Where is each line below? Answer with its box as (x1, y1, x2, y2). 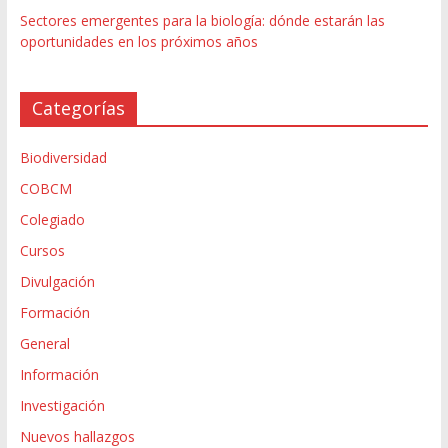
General (19, 333, 70, 353)
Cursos (19, 240, 65, 260)
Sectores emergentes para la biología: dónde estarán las (19, 10, 385, 30)
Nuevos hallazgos (19, 426, 135, 446)
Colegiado (19, 209, 85, 229)
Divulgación (19, 271, 95, 291)
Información (19, 364, 99, 384)
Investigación (19, 395, 105, 415)
